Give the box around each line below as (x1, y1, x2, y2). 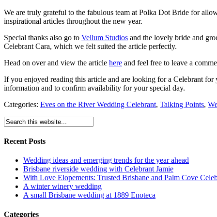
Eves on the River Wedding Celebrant (40, 100, 156, 108)
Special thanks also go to (4, 33, 81, 42)
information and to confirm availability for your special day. (4, 83, 185, 92)
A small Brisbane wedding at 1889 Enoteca (23, 191, 155, 200)
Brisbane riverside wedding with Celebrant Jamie (23, 165, 173, 173)
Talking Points (160, 100, 204, 108)
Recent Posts (4, 137, 46, 146)
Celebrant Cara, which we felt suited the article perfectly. (4, 42, 177, 50)
